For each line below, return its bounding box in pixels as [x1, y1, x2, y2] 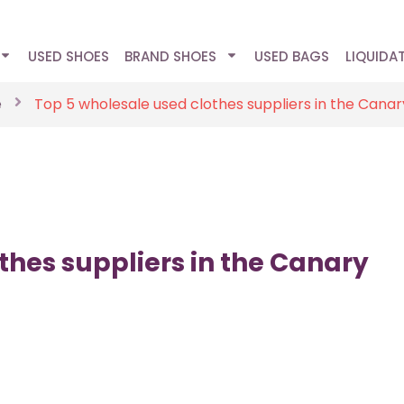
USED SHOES [27, 46, 109, 66]
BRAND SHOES [124, 46, 217, 66]
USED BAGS [254, 46, 330, 66]
